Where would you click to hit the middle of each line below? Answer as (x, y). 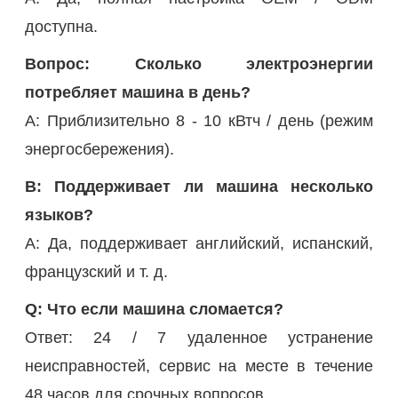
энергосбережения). (99, 149)
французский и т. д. (96, 271)
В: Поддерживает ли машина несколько (199, 186)
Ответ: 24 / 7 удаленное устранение (199, 337)
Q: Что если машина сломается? (154, 309)
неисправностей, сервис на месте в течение (199, 366)
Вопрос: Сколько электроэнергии (199, 64)
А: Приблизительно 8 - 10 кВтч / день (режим (199, 120)
